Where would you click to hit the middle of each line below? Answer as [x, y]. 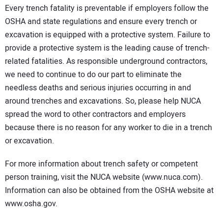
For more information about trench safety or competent [101, 164]
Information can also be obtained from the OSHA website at [109, 190]
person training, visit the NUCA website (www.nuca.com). [104, 177]
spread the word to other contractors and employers [95, 114]
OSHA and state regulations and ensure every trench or [101, 21]
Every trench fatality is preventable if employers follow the [107, 8]
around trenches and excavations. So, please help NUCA [103, 101]
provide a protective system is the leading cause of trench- [107, 48]
